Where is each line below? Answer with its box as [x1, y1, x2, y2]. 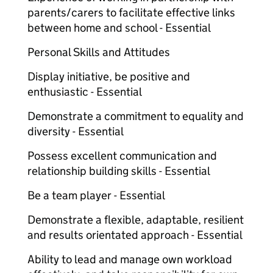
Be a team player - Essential [27, 188, 165, 202]
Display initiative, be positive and [27, 69, 190, 83]
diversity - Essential [27, 124, 124, 138]
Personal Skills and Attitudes [27, 45, 170, 59]
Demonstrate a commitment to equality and [27, 109, 244, 123]
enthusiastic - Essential [27, 85, 142, 99]
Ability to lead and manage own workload [27, 252, 232, 266]
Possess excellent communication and [27, 149, 217, 163]
